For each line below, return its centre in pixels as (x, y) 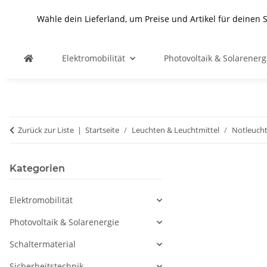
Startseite (102, 130)
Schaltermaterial (43, 244)
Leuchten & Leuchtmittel (176, 130)
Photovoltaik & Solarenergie (64, 222)
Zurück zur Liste (46, 130)
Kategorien (37, 168)
